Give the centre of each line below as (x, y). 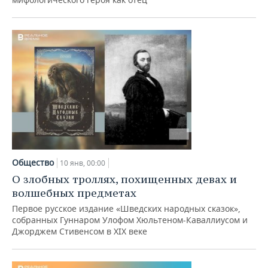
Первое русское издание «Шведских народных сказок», (126, 208)
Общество (33, 162)
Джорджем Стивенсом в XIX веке (80, 231)
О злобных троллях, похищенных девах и (124, 179)
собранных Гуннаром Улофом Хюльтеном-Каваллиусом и (130, 220)
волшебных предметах (74, 193)
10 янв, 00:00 (83, 163)
